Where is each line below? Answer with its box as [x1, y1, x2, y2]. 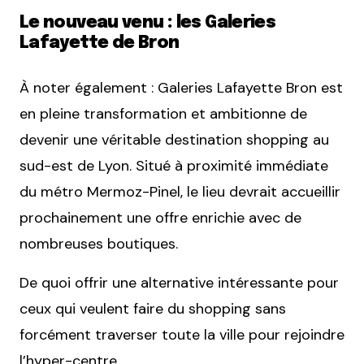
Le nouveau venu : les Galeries [19, 13, 276, 32]
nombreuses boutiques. [19, 233, 178, 253]
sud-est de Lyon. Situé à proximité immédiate [19, 155, 328, 175]
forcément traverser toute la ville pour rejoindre [19, 324, 344, 344]
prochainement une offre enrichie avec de [19, 207, 301, 227]
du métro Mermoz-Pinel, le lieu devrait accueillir [19, 181, 340, 201]
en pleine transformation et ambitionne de [19, 103, 307, 123]
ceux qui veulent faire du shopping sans [19, 298, 286, 318]
